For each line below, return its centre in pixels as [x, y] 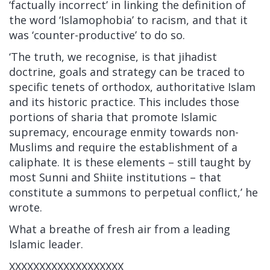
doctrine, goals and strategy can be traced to [127, 72]
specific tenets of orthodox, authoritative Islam [132, 87]
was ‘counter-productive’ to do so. [97, 35]
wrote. [26, 207]
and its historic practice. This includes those [124, 102]
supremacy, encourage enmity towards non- [124, 132]
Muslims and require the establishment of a [123, 147]
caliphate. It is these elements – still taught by [130, 162]
